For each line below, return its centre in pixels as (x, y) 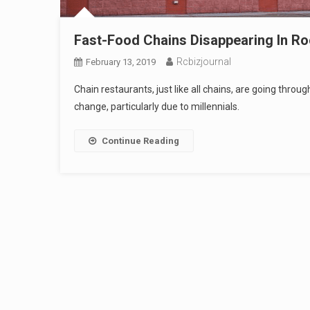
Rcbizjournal (204, 62)
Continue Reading (140, 141)
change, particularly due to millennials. (157, 107)
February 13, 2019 (121, 62)
